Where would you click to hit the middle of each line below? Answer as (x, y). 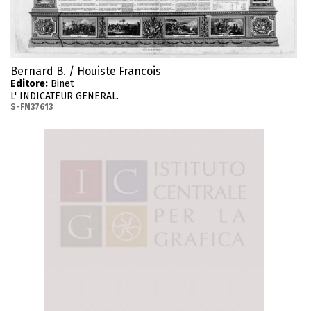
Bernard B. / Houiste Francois (86, 72)
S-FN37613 (32, 107)
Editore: (29, 84)
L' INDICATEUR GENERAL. (65, 96)
